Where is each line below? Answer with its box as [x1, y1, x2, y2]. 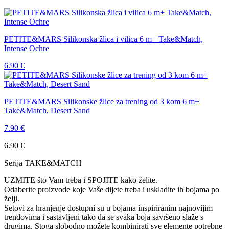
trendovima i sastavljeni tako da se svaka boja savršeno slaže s [4, 212, 203, 221]
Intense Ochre [4, 43, 49, 53]
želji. [4, 194, 19, 203]
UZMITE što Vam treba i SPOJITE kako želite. [4, 175, 157, 185]
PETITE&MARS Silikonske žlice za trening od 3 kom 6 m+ [4, 97, 199, 106]
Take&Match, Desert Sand [4, 106, 90, 115]
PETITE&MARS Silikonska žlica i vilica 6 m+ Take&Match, [4, 34, 203, 43]
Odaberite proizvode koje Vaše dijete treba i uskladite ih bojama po [4, 185, 219, 194]
